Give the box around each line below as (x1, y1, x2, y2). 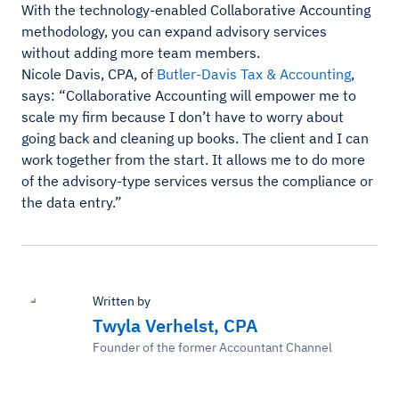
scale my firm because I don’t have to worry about (21, 107, 344, 126)
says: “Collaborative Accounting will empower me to (21, 85, 356, 104)
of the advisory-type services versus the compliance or (21, 171, 373, 190)
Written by (93, 292, 151, 309)
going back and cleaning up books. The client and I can (21, 128, 369, 147)
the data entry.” (21, 192, 122, 211)
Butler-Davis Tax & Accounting (157, 64, 351, 83)
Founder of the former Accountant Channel (93, 338, 332, 355)
